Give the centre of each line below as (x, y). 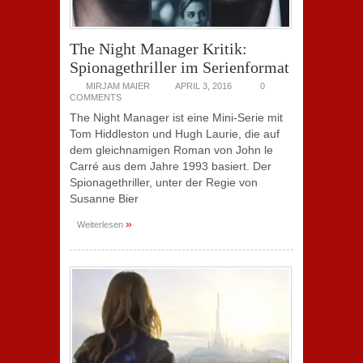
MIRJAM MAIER (118, 86)
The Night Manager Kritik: (158, 49)
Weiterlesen (101, 224)
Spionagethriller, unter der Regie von (164, 182)
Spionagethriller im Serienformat (179, 67)
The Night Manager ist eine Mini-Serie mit (176, 117)
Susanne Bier (104, 199)
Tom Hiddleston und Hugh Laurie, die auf (175, 134)
